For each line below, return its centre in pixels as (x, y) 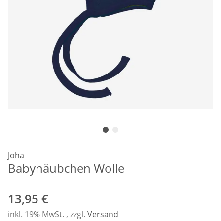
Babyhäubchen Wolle (66, 168)
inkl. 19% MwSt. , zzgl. (48, 214)
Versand (103, 214)
